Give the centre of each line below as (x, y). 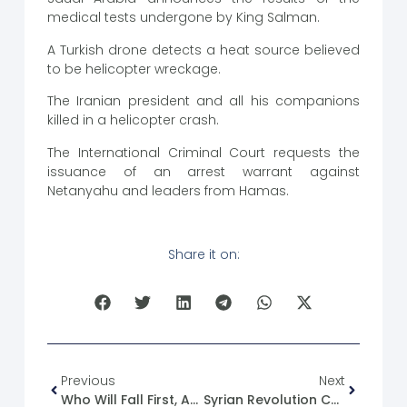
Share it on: (203, 254)
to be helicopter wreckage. (134, 69)
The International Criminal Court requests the (203, 152)
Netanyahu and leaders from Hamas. (168, 190)
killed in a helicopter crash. (133, 120)
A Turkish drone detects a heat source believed (203, 50)
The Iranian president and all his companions (203, 101)
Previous (88, 380)
